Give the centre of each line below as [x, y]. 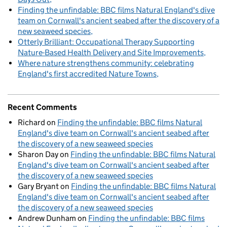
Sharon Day [38, 155]
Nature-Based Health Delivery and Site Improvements [111, 53]
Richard [31, 123]
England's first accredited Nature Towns [87, 74]
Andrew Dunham [47, 218]
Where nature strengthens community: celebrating [106, 63]
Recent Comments [42, 107]
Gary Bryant [38, 186]
